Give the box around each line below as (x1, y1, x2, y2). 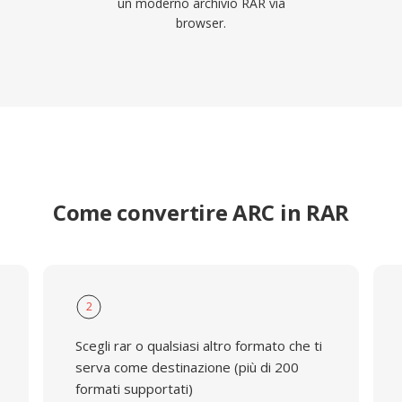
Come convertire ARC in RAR (52, 197, 350, 227)
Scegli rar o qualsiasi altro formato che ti (74, 336, 322, 354)
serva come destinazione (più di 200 (74, 358, 299, 376)
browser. (176, 14, 226, 31)
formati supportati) (74, 380, 193, 398)
